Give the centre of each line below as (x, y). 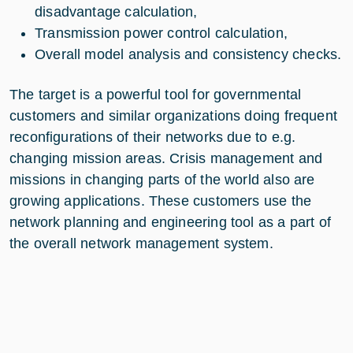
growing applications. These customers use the (161, 201)
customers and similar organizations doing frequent (173, 116)
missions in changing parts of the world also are (162, 180)
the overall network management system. (141, 243)
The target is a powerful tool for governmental (156, 95)
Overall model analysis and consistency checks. (188, 54)
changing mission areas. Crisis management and (166, 158)
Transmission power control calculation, (162, 33)
